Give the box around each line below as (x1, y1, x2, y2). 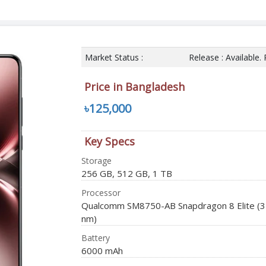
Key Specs (84, 134, 135, 148)
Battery (81, 232, 110, 243)
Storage (81, 154, 112, 166)
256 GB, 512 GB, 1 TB (81, 167, 172, 179)
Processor (81, 186, 121, 198)
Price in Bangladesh (84, 79, 185, 94)
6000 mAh (81, 244, 123, 256)
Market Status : (84, 51, 143, 63)
